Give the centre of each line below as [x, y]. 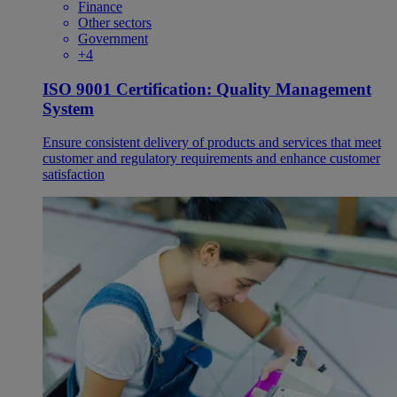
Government [113, 39]
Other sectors [115, 23]
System [68, 108]
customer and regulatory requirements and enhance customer [211, 159]
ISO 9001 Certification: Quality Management [207, 89]
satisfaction [74, 175]
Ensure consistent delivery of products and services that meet [212, 143]
